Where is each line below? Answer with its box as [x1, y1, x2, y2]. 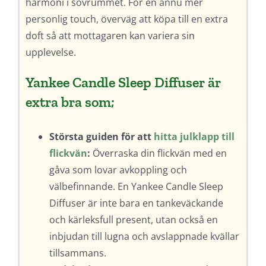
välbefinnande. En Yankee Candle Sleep [49, 180, 223, 194]
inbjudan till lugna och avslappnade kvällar [49, 230, 239, 243]
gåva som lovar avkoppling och [49, 163, 187, 177]
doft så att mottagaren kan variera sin [25, 29, 195, 43]
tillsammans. [49, 246, 106, 260]
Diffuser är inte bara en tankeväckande [49, 197, 223, 210]
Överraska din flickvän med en [90, 147, 227, 160]
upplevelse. [25, 46, 76, 59]
